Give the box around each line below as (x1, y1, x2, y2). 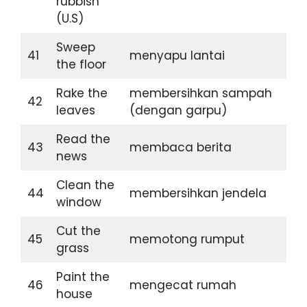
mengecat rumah (129, 276, 236, 293)
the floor (56, 56, 113, 73)
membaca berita (129, 138, 232, 156)
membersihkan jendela (129, 184, 267, 201)
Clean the (56, 176, 114, 193)
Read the (56, 130, 110, 147)
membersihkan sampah (129, 84, 272, 101)
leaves (56, 101, 99, 119)
